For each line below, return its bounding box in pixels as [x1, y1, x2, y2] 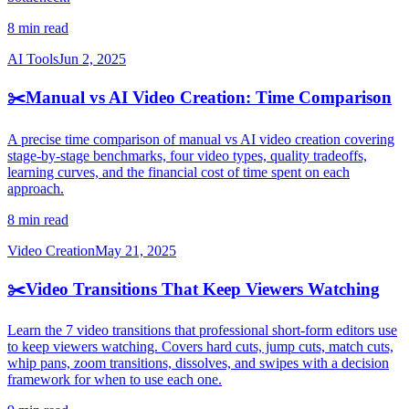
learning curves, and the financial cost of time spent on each [7, 163, 350, 180]
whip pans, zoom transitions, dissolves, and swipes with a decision [7, 355, 389, 372]
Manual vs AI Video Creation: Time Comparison [26, 88, 392, 108]
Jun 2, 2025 [58, 51, 126, 68]
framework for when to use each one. [7, 372, 222, 388]
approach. [7, 180, 64, 196]
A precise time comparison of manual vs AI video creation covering [7, 131, 394, 147]
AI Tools [7, 51, 58, 68]
